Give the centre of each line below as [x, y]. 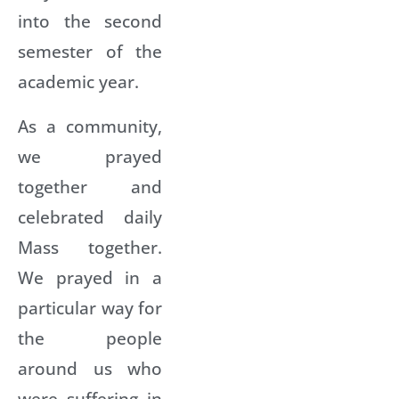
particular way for [90, 307]
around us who [90, 368]
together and [90, 186]
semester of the [90, 51]
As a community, [90, 126]
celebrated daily [90, 216]
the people [90, 338]
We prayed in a [90, 277]
